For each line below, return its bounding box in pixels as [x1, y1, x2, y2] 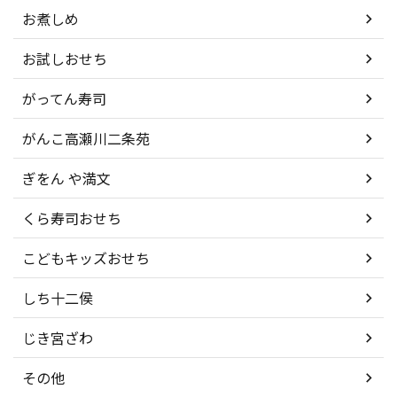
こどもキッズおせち [22, 247, 150, 269]
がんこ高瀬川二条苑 [22, 128, 150, 150]
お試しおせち [22, 48, 107, 70]
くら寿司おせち [22, 207, 121, 230]
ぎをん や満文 [22, 167, 111, 190]
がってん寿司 [22, 88, 106, 110]
